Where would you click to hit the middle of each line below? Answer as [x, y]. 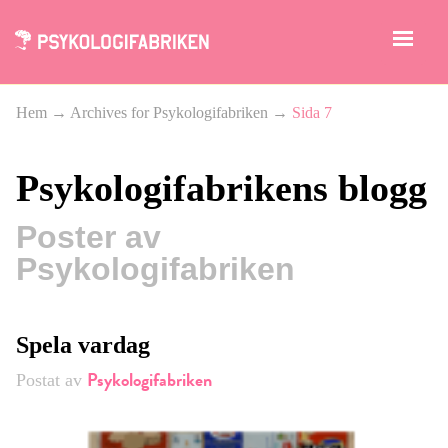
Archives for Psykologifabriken [169, 112]
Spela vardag [83, 345]
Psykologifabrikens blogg [221, 188]
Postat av [51, 380]
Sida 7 [312, 112]
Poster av [88, 237]
